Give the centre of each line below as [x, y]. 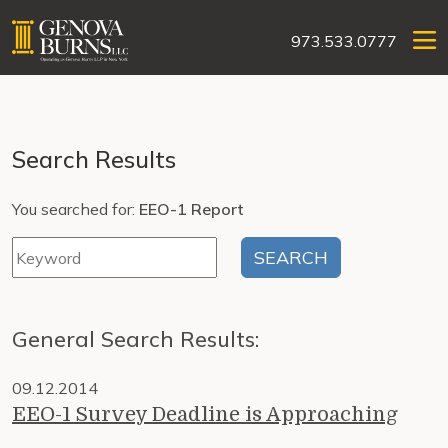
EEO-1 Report [191, 209]
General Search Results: [135, 338]
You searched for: [75, 209]
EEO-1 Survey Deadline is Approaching [205, 414]
